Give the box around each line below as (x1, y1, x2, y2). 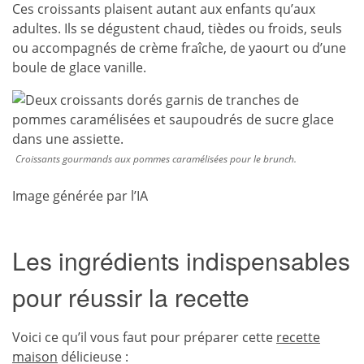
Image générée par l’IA (12, 187, 148, 205)
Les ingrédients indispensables (12, 243, 350, 278)
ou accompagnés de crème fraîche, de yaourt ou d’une (12, 39, 346, 57)
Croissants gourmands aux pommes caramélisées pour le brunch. (15, 152, 297, 166)
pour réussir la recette (12, 279, 249, 314)
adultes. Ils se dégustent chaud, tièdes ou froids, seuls (12, 19, 342, 37)
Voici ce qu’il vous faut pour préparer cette (12, 328, 273, 346)
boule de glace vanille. (12, 58, 146, 76)
